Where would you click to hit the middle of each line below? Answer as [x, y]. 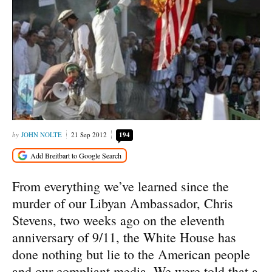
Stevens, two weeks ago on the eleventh [118, 220]
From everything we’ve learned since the [121, 186]
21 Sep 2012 [89, 134]
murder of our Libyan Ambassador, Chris [123, 203]
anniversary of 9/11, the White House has [124, 237]
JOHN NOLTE [42, 134]
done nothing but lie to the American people [131, 254]
